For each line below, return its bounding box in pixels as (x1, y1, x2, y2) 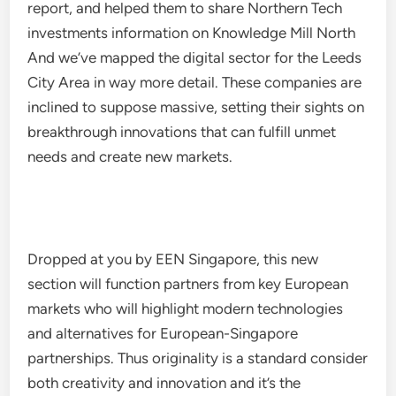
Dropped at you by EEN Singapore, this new (27, 250, 319, 268)
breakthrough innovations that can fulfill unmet (27, 123, 337, 141)
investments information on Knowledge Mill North (27, 24, 356, 42)
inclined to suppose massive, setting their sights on (27, 98, 365, 116)
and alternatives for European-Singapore (27, 324, 299, 342)
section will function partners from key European (27, 275, 349, 293)
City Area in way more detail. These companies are (27, 73, 362, 91)
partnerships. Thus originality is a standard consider (27, 349, 369, 367)
